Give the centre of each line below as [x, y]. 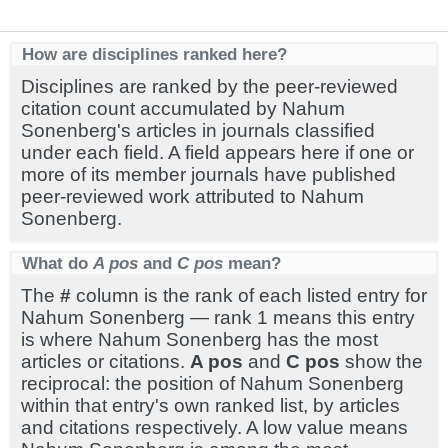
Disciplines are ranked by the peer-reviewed [209, 86]
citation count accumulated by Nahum [183, 108]
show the [381, 361]
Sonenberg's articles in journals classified [198, 130]
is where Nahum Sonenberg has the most [199, 339]
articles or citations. [105, 361]
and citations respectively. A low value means [214, 427]
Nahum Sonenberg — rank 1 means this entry [218, 317]
